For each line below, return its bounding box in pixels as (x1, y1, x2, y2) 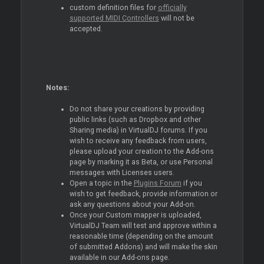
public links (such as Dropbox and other (69, 115, 201, 124)
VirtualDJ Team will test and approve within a (69, 221, 217, 230)
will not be (159, 14, 194, 22)
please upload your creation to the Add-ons (69, 147, 214, 156)
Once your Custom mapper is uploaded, (69, 210, 202, 219)
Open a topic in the (69, 179, 134, 187)
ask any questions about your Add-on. (69, 200, 196, 209)
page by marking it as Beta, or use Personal (69, 157, 213, 166)
